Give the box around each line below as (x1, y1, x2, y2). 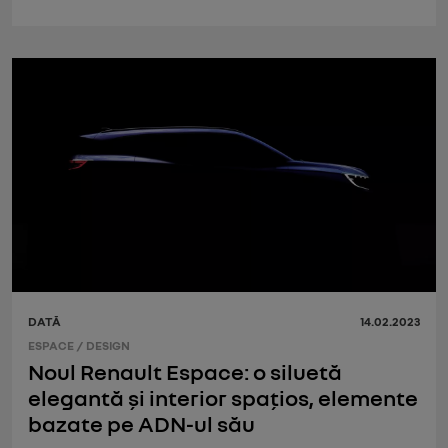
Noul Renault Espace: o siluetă (28, 357, 342, 385)
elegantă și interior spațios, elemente (28, 383, 418, 411)
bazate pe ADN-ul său (28, 409, 255, 437)
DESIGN (86, 338, 130, 354)
